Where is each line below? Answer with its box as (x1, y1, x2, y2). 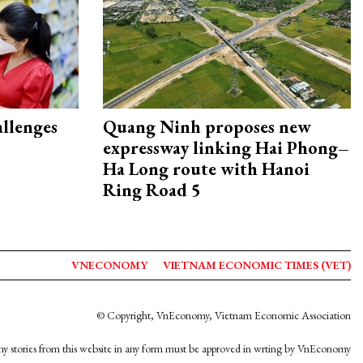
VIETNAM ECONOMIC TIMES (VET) (163, 258, 351, 272)
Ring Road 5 (103, 178, 201, 203)
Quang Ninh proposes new (103, 115, 311, 139)
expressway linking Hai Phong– (103, 136, 349, 160)
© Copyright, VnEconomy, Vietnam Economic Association (96, 308, 351, 322)
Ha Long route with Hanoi (103, 157, 310, 181)
